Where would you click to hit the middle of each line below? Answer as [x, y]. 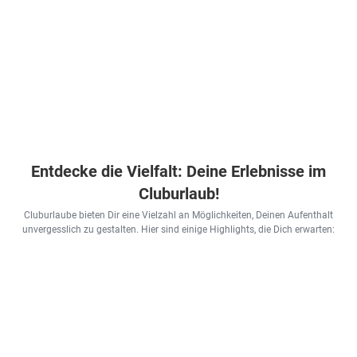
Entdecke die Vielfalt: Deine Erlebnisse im [178, 171]
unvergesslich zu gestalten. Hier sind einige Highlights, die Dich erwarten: [178, 229]
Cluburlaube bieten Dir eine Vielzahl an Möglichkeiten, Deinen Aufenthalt [178, 215]
